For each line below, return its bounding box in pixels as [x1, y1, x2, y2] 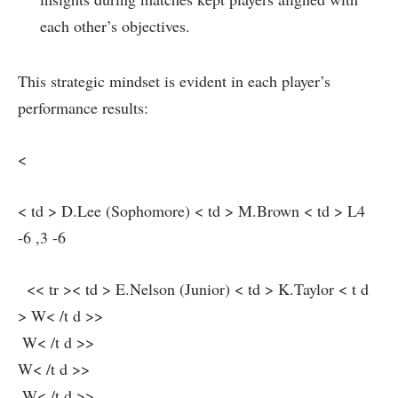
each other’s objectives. [40, 15, 190, 36]
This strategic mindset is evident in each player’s [18, 70, 330, 92]
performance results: [18, 97, 148, 119]
